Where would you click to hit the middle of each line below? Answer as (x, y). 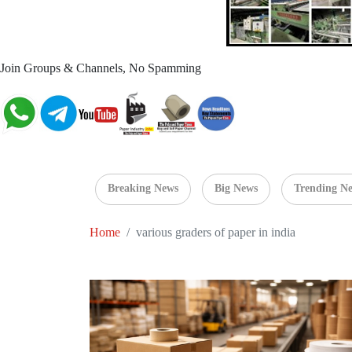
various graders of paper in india (216, 233)
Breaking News (143, 189)
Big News (236, 189)
